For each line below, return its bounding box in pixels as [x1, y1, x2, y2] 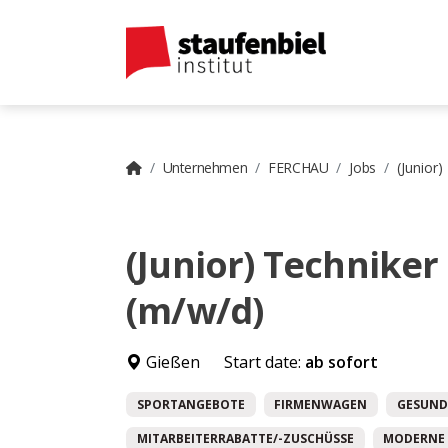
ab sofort [305, 350, 378, 373]
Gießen [142, 350, 200, 373]
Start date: [224, 350, 305, 373]
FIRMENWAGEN [274, 395, 368, 413]
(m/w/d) [126, 285, 264, 335]
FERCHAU [268, 157, 329, 177]
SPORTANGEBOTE [136, 395, 245, 413]
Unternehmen [162, 157, 248, 177]
